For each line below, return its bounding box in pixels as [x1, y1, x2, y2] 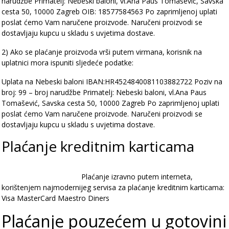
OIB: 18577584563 [82, 7, 143, 16]
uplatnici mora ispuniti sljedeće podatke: [2, 58, 133, 67]
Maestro [58, 193, 86, 203]
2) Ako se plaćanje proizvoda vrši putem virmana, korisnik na [2, 47, 202, 57]
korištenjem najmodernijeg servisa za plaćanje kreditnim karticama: [2, 182, 224, 192]
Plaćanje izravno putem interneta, [81, 172, 193, 181]
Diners [88, 193, 109, 203]
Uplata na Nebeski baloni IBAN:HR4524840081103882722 [2, 77, 192, 86]
